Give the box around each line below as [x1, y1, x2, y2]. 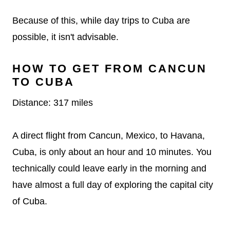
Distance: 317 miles [12, 98, 93, 108]
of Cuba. [12, 196, 47, 206]
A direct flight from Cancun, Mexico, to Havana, [12, 130, 205, 141]
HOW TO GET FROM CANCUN [12, 62, 207, 75]
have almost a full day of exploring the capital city [12, 180, 213, 190]
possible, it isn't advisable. [12, 32, 119, 42]
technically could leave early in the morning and [12, 163, 206, 174]
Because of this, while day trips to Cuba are [12, 15, 190, 26]
